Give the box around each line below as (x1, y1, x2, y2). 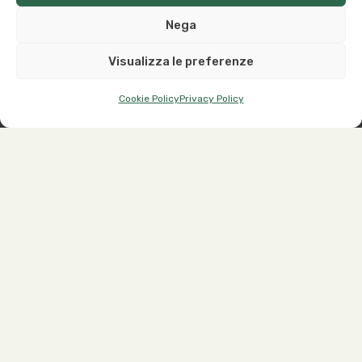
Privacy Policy (179, 93, 244, 104)
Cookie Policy (118, 93, 179, 104)
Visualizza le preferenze (108, 53, 254, 69)
